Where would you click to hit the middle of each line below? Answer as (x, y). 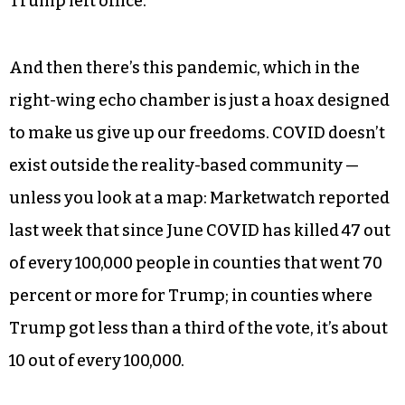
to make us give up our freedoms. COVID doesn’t (197, 132)
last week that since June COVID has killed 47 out (200, 230)
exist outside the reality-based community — (184, 165)
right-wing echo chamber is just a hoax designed (199, 100)
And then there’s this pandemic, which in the (184, 67)
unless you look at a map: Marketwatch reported (199, 198)
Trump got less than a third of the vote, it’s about (198, 328)
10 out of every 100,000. (97, 360)
